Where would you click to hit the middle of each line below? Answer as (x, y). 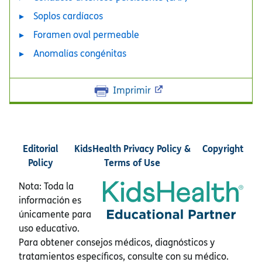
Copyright (223, 149)
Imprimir (132, 90)
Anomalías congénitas (80, 54)
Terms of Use (132, 163)
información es (50, 200)
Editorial (40, 149)
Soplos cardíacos (68, 16)
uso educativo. (49, 228)
